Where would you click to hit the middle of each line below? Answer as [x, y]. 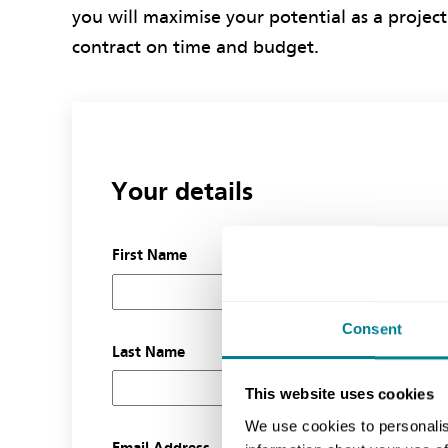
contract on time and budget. [195, 47]
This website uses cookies [339, 394]
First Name [149, 255]
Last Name [148, 351]
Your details [181, 192]
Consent [372, 328]
